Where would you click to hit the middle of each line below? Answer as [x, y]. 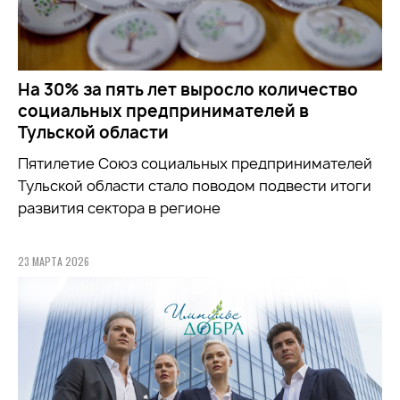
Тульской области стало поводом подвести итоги [195, 185]
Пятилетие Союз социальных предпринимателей [195, 163]
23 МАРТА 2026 [54, 261]
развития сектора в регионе [119, 208]
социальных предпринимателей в [163, 111]
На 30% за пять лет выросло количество [188, 89]
